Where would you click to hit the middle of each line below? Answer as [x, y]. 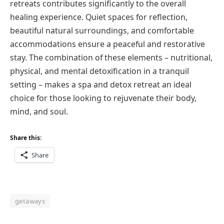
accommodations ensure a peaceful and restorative [107, 44]
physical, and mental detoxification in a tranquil [99, 71]
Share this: [26, 138]
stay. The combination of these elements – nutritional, [111, 57]
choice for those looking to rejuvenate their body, [103, 98]
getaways [30, 201]
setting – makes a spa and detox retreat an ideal [101, 84]
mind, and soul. [39, 111]
